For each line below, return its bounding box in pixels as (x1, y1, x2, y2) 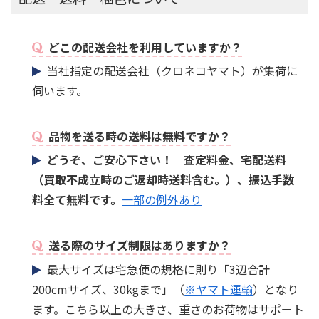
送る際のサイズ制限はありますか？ (43, 236, 231, 254)
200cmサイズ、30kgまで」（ (32, 280, 185, 298)
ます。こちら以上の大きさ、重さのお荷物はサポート (32, 300, 305, 318)
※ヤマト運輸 (184, 280, 253, 298)
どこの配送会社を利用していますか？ (43, 38, 243, 56)
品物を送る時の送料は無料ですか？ (43, 127, 231, 145)
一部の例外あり (122, 191, 202, 209)
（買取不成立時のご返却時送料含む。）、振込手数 (32, 171, 295, 189)
